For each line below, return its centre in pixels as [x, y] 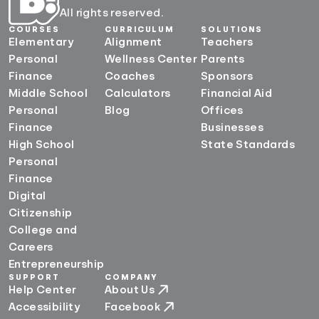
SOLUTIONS [232, 29]
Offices [222, 110]
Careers [31, 247]
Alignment [134, 42]
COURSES [34, 29]
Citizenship [41, 213]
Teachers [227, 42]
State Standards [248, 144]
